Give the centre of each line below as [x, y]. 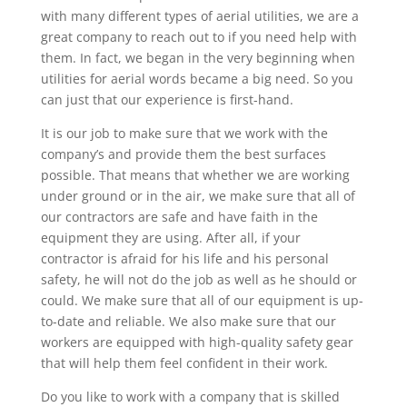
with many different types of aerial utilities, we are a [199, 15]
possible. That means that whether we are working [195, 174]
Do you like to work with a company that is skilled [190, 396]
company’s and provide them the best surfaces [183, 154]
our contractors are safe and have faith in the [179, 216]
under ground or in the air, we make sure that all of [198, 195]
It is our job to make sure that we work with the [184, 133]
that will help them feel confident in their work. [184, 362]
